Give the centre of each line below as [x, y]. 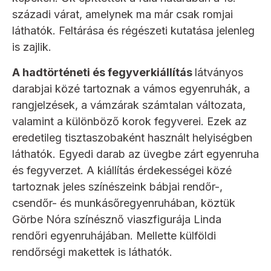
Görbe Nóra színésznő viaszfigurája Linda [117, 220]
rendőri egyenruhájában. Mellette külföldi [114, 236]
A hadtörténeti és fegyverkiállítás [103, 73]
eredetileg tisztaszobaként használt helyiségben [132, 138]
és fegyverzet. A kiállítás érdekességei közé [122, 171]
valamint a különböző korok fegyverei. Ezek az [129, 122]
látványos [219, 73]
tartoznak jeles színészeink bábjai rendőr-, [117, 187]
